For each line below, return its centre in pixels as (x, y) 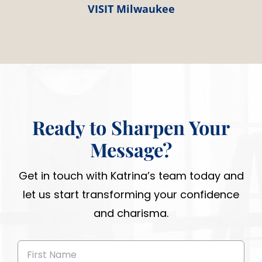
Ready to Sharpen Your (131, 127)
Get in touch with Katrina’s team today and (131, 175)
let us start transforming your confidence (131, 194)
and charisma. (131, 213)
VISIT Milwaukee (131, 8)
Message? (131, 149)
